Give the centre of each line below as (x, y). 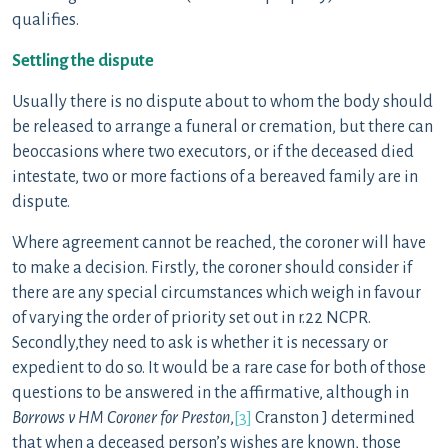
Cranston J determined (333, 418)
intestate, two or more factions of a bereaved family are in (215, 177)
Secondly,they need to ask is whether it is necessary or (200, 343)
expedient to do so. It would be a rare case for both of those (219, 368)
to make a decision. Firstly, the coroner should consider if (212, 268)
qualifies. (45, 20)
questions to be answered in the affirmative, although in (210, 393)
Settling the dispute (83, 61)
